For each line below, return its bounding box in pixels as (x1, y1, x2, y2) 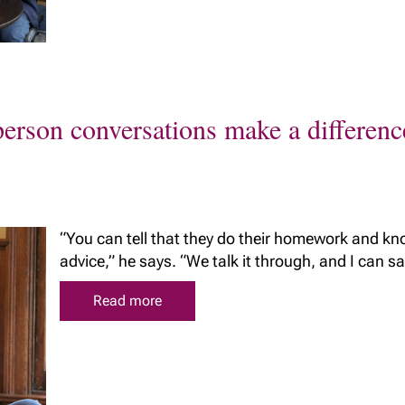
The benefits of (116, 12, 204, 28)
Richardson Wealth (116, 30, 228, 46)
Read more (92, 292, 162, 309)
